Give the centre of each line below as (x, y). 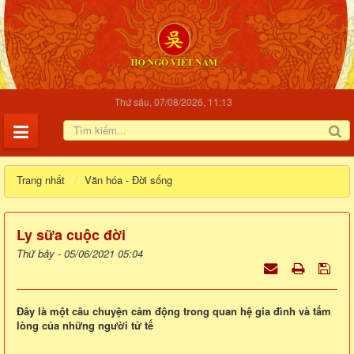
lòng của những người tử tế (85, 326)
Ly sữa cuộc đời (71, 235)
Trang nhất (41, 180)
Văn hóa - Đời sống (128, 180)
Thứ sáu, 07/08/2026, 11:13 (173, 102)
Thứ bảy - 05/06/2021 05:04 (80, 254)
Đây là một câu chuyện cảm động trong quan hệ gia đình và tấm (174, 311)
